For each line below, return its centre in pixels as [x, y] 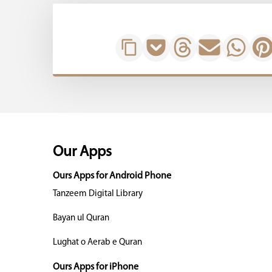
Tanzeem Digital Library [98, 194]
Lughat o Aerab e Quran [97, 243]
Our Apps [82, 152]
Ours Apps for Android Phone [112, 176]
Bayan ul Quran [81, 218]
